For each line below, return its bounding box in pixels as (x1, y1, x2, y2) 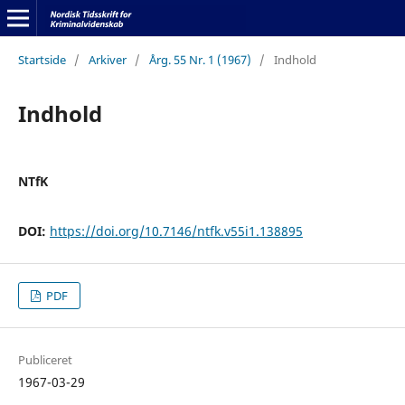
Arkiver (88, 51, 127, 68)
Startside (17, 51, 66, 68)
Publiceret (17, 352, 72, 369)
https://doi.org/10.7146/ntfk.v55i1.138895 (49, 221, 303, 240)
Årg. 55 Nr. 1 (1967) (148, 51, 251, 68)
